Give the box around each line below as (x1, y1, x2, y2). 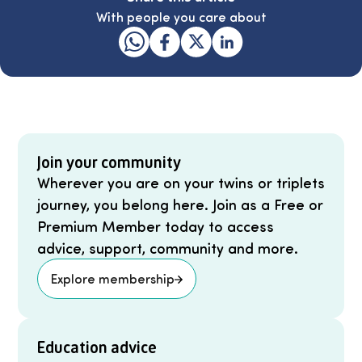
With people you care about (95, 8, 267, 26)
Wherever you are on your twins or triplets (36, 173, 325, 192)
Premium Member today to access (36, 217, 274, 236)
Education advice (36, 337, 157, 358)
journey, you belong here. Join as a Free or (36, 195, 323, 214)
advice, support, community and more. (36, 238, 298, 258)
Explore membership (50, 270, 175, 288)
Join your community (36, 152, 181, 173)
